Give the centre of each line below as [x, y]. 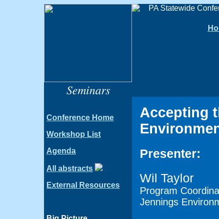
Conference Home [80, 118]
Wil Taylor [167, 178]
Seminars [88, 89]
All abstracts [70, 168]
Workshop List [74, 134]
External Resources [83, 185]
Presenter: [170, 154]
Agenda [61, 151]
